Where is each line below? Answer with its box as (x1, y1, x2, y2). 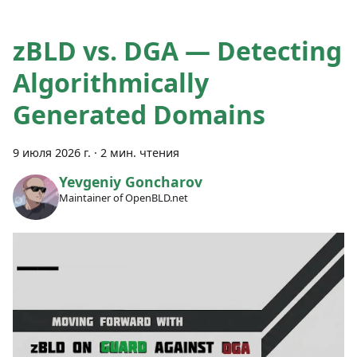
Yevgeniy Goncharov (58, 172, 202, 192)
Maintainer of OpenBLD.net (58, 190, 188, 206)
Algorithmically (13, 65, 209, 100)
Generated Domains (13, 96, 265, 131)
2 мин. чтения (100, 144, 179, 160)
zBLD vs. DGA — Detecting (13, 33, 342, 68)
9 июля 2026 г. (13, 144, 91, 160)
